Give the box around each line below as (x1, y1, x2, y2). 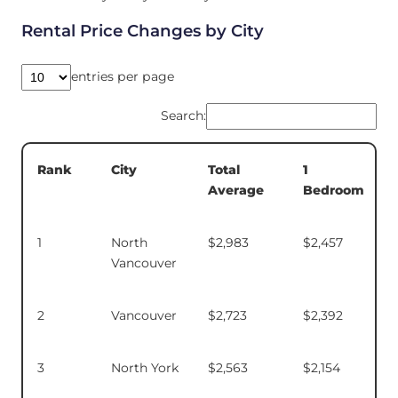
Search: (161, 107, 206, 124)
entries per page (71, 68, 174, 85)
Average (208, 181, 264, 198)
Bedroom (303, 181, 364, 198)
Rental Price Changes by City (21, 20, 264, 42)
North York (111, 359, 179, 376)
